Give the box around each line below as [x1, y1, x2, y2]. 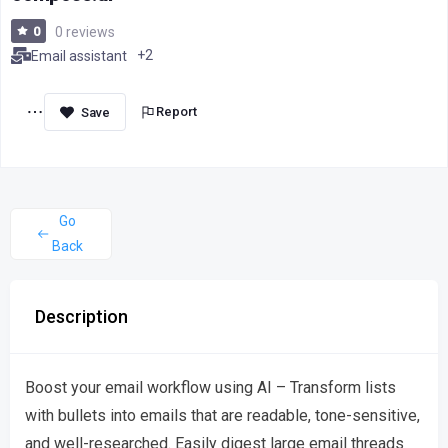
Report [156, 104, 197, 119]
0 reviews [52, 23, 116, 40]
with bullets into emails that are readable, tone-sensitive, [25, 406, 420, 425]
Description [35, 306, 128, 327]
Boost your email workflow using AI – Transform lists [25, 378, 396, 397]
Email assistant [31, 47, 127, 64]
